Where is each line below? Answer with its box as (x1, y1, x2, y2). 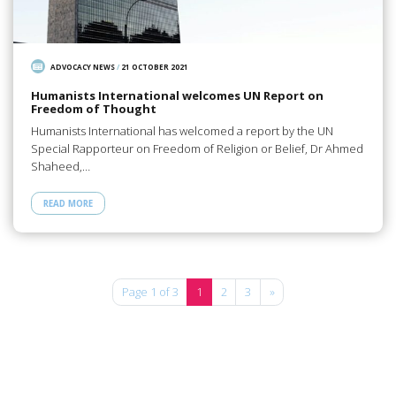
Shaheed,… (30, 157, 90, 174)
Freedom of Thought (30, 101, 156, 118)
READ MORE (42, 197, 93, 209)
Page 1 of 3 (121, 284, 179, 301)
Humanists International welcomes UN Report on (30, 88, 324, 104)
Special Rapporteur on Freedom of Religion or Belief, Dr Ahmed (30, 140, 363, 156)
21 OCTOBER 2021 (121, 61, 189, 72)
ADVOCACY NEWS (50, 61, 116, 72)
